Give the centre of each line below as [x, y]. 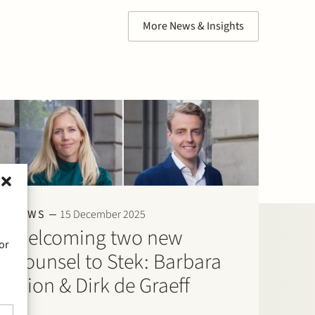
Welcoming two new [97, 238]
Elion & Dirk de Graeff [101, 286]
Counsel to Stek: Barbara [116, 262]
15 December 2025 [102, 215]
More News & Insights [193, 26]
